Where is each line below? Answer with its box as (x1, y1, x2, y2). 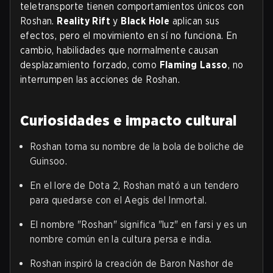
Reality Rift (57, 15, 111, 27)
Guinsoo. (30, 155, 68, 168)
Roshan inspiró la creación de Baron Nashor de (30, 258, 233, 270)
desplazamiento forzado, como (20, 59, 160, 71)
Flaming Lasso (159, 59, 228, 71)
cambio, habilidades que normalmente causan (20, 44, 219, 57)
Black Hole (121, 15, 170, 27)
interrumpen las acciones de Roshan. (20, 74, 180, 86)
